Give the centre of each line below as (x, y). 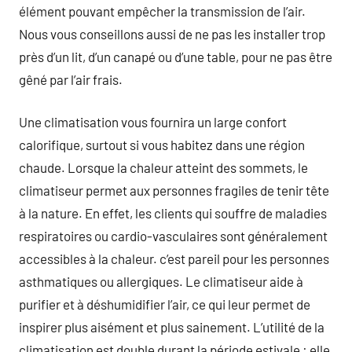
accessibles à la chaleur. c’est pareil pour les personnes (174, 258)
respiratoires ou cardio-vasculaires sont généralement (173, 236)
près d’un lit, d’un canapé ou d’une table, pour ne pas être (176, 56)
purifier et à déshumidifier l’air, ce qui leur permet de (165, 304)
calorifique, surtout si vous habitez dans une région (162, 145)
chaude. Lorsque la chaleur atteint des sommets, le (163, 167)
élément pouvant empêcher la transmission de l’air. (162, 11)
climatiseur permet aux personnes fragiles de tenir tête (174, 190)
